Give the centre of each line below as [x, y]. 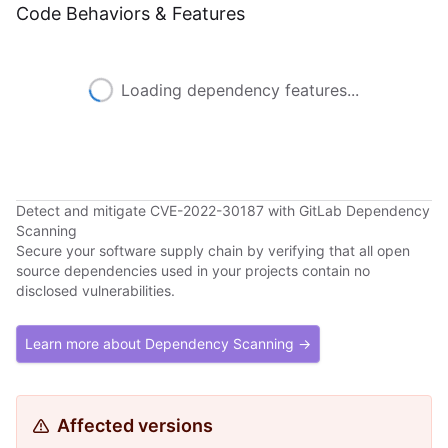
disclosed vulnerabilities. [95, 290]
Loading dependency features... [240, 90]
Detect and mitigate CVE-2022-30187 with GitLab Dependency [223, 210]
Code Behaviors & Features [130, 13]
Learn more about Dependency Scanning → [168, 343]
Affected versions [135, 425]
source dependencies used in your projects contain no [193, 270]
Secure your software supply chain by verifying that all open [213, 250]
